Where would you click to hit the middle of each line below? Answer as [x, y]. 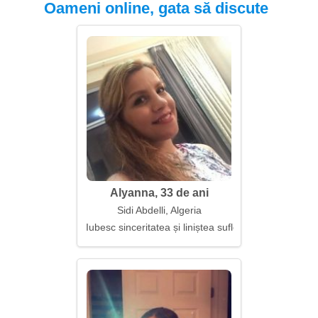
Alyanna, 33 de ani [159, 193]
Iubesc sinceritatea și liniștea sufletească [177, 227]
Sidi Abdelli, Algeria [159, 210]
